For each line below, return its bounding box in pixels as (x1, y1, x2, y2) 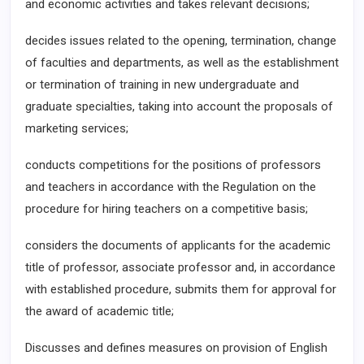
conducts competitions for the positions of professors (25, 158, 321, 172)
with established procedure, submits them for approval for (25, 282, 336, 297)
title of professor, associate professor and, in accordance (25, 260, 336, 275)
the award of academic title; (25, 304, 174, 318)
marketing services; (25, 121, 128, 136)
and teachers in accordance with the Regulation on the (25, 180, 316, 194)
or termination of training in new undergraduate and (25, 77, 299, 92)
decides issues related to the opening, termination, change (25, 33, 336, 48)
